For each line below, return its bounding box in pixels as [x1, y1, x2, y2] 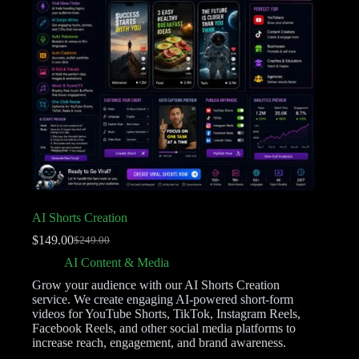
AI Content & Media [64, 256, 169, 270]
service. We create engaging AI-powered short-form [32, 292, 293, 307]
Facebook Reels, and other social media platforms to [32, 321, 296, 336]
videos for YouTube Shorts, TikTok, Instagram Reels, [32, 307, 301, 321]
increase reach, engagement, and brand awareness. [32, 336, 286, 350]
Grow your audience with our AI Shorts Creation [32, 278, 280, 292]
